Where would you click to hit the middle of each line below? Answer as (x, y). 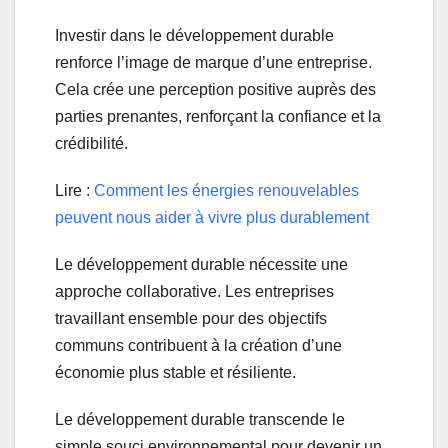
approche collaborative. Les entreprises (194, 292)
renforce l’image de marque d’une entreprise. (213, 63)
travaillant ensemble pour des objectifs (191, 319)
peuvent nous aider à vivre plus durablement (212, 218)
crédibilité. (91, 144)
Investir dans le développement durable (194, 36)
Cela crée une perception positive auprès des (215, 90)
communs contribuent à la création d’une (198, 346)
